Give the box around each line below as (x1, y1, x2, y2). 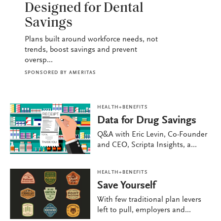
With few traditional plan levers (97, 196, 202, 204)
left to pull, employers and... (97, 206, 191, 215)
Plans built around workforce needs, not (25, 36, 158, 44)
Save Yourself (97, 181, 156, 192)
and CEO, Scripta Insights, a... (97, 141, 197, 149)
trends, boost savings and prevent (25, 46, 137, 54)
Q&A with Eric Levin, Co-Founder (97, 131, 208, 139)
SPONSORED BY (25, 71, 68, 76)
